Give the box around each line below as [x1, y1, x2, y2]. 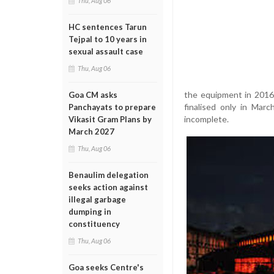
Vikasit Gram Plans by [68, 114, 152, 124]
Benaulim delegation [68, 170, 149, 180]
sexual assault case [68, 46, 143, 56]
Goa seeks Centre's [68, 262, 144, 272]
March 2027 [68, 127, 114, 136]
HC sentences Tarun [68, 22, 147, 32]
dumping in [68, 207, 111, 217]
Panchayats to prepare [68, 102, 156, 112]
